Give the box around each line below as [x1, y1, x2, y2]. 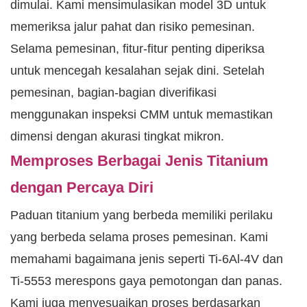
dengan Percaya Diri [10, 179, 153, 197]
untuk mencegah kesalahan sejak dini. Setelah [10, 64, 265, 78]
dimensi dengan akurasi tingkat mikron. [10, 130, 224, 144]
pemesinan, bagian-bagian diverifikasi [10, 86, 217, 100]
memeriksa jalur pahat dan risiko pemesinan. [10, 20, 255, 34]
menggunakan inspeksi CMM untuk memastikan [10, 108, 273, 122]
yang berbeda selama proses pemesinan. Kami [10, 230, 268, 245]
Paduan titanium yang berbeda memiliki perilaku [10, 208, 273, 223]
